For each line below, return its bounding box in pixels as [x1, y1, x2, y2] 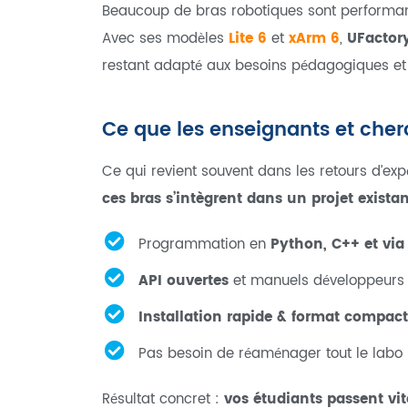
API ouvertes [138, 269, 229, 292]
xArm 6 [289, 26, 340, 50]
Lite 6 [229, 26, 267, 50]
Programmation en [138, 232, 270, 256]
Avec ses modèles [102, 26, 229, 50]
